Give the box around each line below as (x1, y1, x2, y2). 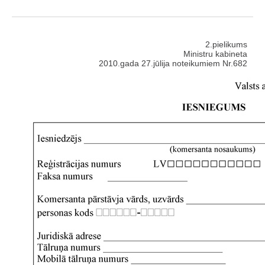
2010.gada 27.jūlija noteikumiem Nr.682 (99, 59, 247, 69)
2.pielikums (205, 40, 247, 50)
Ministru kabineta (183, 49, 247, 59)
